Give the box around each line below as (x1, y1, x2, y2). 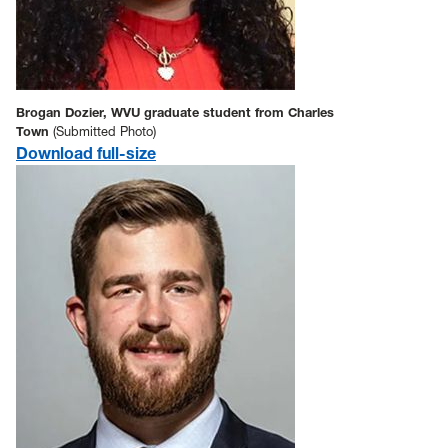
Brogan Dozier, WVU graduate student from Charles (16, 104, 334, 120)
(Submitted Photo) (49, 123, 156, 139)
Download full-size (16, 142, 156, 163)
